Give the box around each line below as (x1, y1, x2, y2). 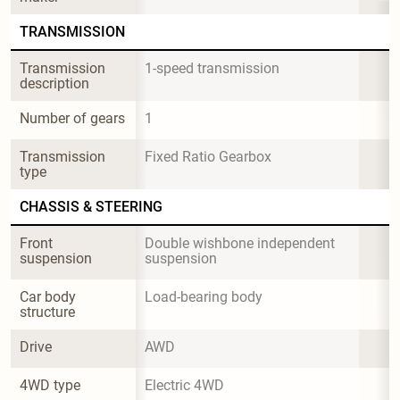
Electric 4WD (145, 376, 224, 394)
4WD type (20, 376, 80, 394)
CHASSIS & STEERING (20, 197, 162, 215)
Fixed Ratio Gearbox (145, 147, 271, 165)
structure (20, 303, 75, 321)
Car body (20, 287, 79, 305)
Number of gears (20, 109, 125, 127)
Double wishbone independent (145, 234, 338, 252)
